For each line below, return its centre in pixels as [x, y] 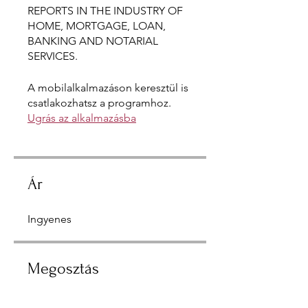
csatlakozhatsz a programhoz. [99, 103]
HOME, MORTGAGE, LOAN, [97, 26]
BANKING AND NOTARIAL [93, 41]
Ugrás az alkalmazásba [82, 118]
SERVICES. [53, 56]
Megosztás [63, 268]
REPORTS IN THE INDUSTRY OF [105, 11]
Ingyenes [49, 219]
